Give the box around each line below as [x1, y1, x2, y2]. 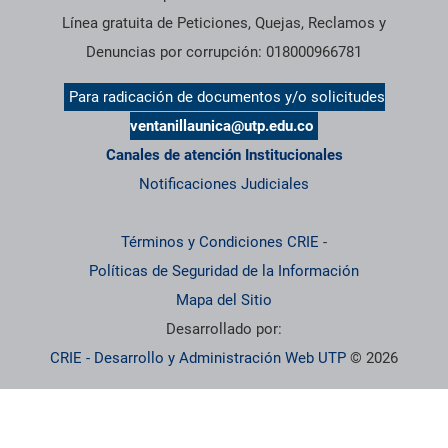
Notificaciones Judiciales [139, 175, 309, 194]
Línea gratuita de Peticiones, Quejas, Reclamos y [62, 14, 386, 33]
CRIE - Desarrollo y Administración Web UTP [50, 349, 346, 368]
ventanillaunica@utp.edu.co [130, 117, 313, 136]
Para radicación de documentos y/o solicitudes [68, 88, 385, 107]
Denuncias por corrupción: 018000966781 [86, 43, 362, 62]
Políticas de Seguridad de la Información [89, 262, 359, 281]
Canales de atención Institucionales [105, 146, 343, 165]
